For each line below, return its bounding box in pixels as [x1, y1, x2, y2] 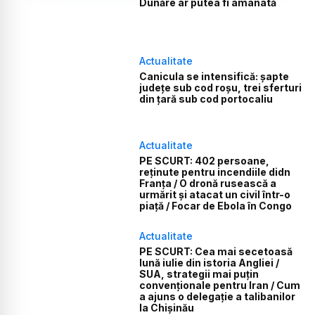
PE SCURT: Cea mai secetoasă [139, 245, 293, 257]
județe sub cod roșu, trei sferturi [139, 81, 302, 94]
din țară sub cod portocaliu [139, 92, 274, 105]
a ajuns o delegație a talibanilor [139, 290, 296, 302]
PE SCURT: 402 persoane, [139, 155, 270, 167]
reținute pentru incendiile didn [139, 166, 291, 178]
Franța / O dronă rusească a [139, 177, 277, 189]
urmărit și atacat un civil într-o [139, 188, 291, 200]
